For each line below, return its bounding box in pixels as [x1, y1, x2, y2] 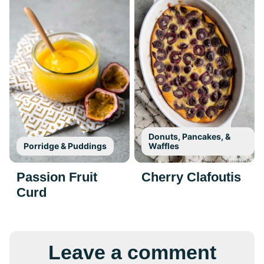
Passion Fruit [16, 170, 97, 185]
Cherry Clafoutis [141, 170, 241, 185]
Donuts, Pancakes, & [148, 131, 230, 142]
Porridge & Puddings [24, 141, 107, 151]
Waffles [148, 141, 179, 151]
